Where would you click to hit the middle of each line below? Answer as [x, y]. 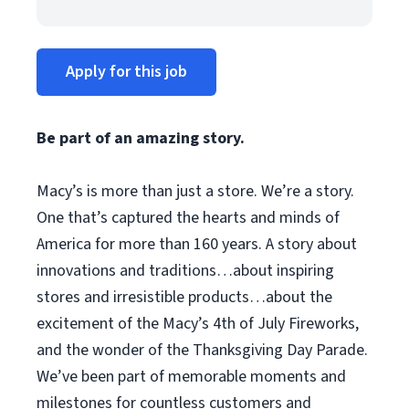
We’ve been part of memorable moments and [191, 377]
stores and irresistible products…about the [184, 297]
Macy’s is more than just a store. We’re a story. [195, 191]
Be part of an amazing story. [141, 138]
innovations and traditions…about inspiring [185, 271]
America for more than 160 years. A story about [197, 244]
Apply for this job [126, 72]
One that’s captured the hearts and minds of [188, 218]
